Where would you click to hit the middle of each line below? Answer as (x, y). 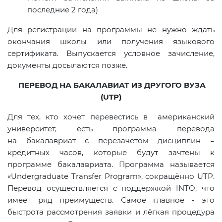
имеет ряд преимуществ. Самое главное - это (111, 200)
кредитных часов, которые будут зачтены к (111, 153)
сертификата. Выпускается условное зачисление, (111, 54)
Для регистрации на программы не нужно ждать (111, 30)
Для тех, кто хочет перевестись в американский (111, 117)
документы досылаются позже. (68, 65)
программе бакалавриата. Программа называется (111, 165)
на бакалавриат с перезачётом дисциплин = (111, 141)
